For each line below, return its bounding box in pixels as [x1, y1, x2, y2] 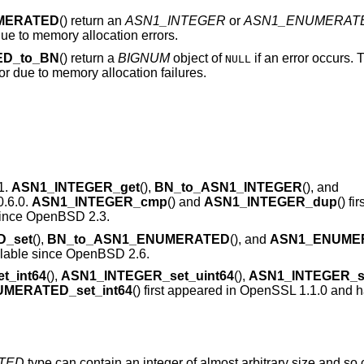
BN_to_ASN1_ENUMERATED [46, 232, 230, 246]
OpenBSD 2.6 [65, 246, 146, 261]
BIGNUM [117, 50, 170, 65]
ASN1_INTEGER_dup [203, 195, 337, 210]
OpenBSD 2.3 [25, 210, 106, 224]
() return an [58, 14, 125, 28]
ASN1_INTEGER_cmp [31, 195, 167, 210]
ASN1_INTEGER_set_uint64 [60, 269, 234, 284]
